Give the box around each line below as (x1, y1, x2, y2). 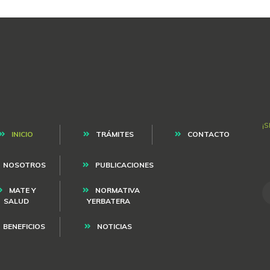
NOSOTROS (2, 160, 46, 170)
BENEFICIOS (2, 222, 45, 231)
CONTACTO (187, 130, 230, 139)
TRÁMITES (95, 130, 134, 139)
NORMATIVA (95, 186, 140, 195)
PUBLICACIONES (95, 160, 154, 170)
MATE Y (8, 186, 36, 195)
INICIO (11, 130, 34, 139)
